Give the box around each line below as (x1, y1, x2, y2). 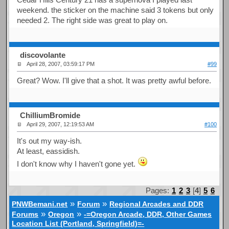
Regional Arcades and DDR (109, 200, 204, 208)
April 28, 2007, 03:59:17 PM (27, 61, 95, 67)
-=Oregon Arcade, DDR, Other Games (84, 210, 212, 218)
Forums (12, 210, 39, 218)
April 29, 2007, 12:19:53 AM (27, 121, 95, 128)
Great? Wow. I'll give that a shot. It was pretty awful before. (17, 76, 212, 85)
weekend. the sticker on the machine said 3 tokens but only (17, 5, 214, 14)
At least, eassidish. (17, 146, 80, 155)
